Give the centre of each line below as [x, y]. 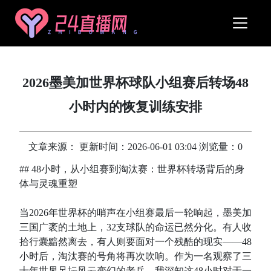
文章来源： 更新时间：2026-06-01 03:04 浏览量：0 [135, 147]
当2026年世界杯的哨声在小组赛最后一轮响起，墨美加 [135, 213]
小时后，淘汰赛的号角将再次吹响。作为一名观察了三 [135, 256]
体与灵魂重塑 [48, 184]
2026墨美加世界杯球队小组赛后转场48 [135, 83]
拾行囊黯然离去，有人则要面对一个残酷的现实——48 [135, 242]
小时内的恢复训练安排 [135, 107]
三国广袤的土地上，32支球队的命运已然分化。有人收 [135, 227]
